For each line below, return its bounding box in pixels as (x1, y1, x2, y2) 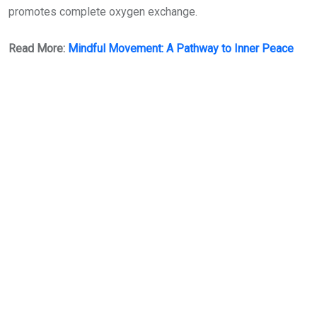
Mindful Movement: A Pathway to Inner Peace (68, 42, 294, 55)
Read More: (8, 42, 68, 55)
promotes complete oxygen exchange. (8, 5, 197, 18)
